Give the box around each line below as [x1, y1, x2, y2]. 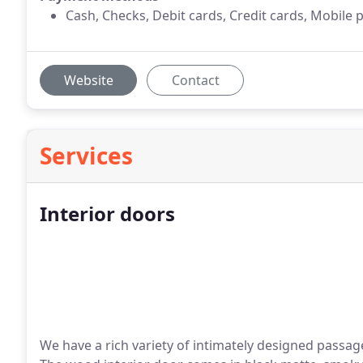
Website [63, 71, 113, 89]
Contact [171, 71, 220, 89]
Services [40, 140, 133, 171]
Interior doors [40, 200, 175, 227]
